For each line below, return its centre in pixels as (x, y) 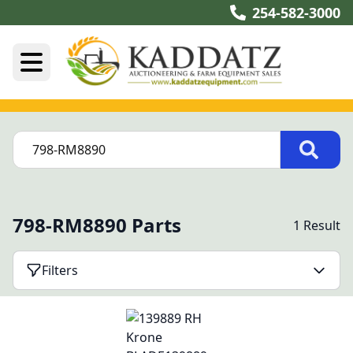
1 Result (317, 225)
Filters (60, 270)
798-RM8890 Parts (97, 225)
